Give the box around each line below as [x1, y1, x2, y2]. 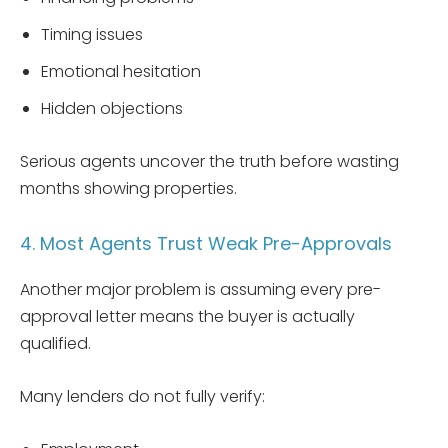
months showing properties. [20, 176, 237, 200]
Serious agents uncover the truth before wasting [20, 149, 399, 173]
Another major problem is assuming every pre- [20, 277, 381, 301]
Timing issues [41, 22, 143, 46]
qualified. [20, 331, 91, 355]
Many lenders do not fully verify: [20, 384, 265, 408]
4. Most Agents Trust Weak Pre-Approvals [20, 230, 392, 256]
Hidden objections [41, 96, 183, 120]
